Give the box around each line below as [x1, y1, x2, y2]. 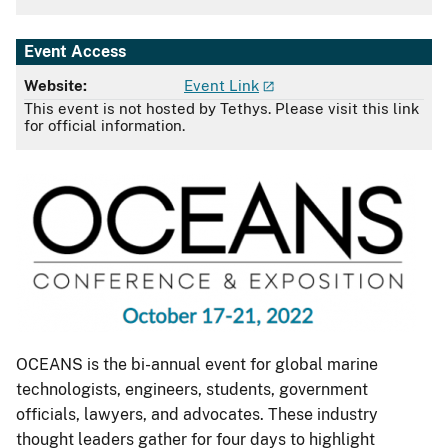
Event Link [184, 76, 259, 94]
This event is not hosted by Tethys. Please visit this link [24, 100, 419, 118]
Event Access [24, 41, 126, 61]
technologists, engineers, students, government [16, 379, 368, 399]
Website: [24, 76, 87, 94]
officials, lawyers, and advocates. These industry [16, 404, 378, 424]
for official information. [24, 117, 185, 135]
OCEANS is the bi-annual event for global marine [16, 354, 378, 374]
